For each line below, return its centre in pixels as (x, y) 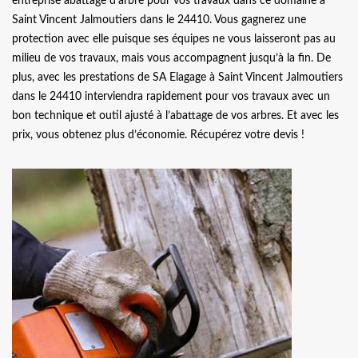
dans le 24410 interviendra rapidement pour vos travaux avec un (171, 97)
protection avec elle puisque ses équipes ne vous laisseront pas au (174, 40)
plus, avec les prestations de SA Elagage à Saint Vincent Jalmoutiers (177, 78)
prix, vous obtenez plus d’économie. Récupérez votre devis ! (158, 135)
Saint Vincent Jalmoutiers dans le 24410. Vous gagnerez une (159, 20)
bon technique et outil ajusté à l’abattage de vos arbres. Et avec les (175, 116)
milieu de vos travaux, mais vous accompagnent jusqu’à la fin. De (171, 59)
